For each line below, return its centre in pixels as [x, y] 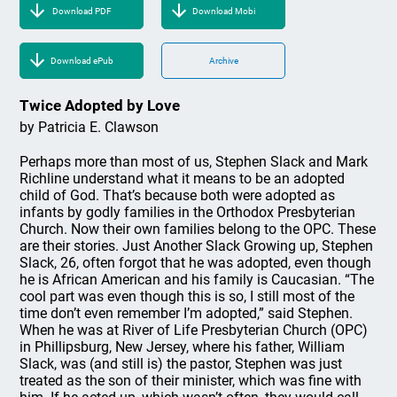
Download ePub [82, 61]
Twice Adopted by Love [100, 105]
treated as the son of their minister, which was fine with [191, 381]
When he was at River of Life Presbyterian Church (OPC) [194, 330]
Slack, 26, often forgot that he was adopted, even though [196, 263]
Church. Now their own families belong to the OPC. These [198, 229]
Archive [223, 61]
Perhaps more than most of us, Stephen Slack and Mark [194, 162]
